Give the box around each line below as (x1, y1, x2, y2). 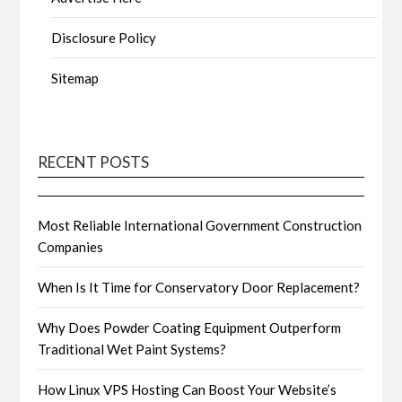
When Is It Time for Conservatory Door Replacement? (38, 278, 361, 295)
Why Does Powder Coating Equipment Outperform (38, 319, 342, 336)
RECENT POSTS (38, 152, 150, 171)
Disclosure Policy (51, 29, 157, 46)
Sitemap (51, 69, 100, 86)
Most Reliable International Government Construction (38, 216, 363, 233)
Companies (38, 238, 104, 255)
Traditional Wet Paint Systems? (38, 340, 227, 357)
